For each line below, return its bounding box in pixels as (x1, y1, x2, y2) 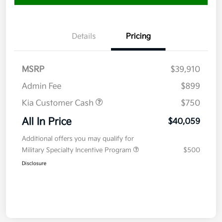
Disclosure (22, 161, 47, 167)
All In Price (22, 116, 71, 128)
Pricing (126, 32, 151, 42)
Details (72, 32, 96, 42)
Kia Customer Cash (22, 99, 96, 109)
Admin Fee (22, 82, 61, 92)
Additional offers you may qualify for (22, 135, 134, 143)
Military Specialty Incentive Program (22, 146, 133, 155)
